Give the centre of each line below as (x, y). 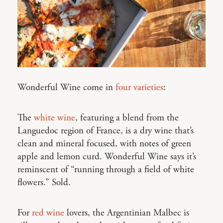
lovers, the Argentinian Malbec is (127, 213)
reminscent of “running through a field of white (106, 169)
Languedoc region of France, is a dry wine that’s (106, 131)
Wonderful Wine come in (66, 87)
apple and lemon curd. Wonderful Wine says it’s (107, 157)
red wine (48, 213)
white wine (55, 118)
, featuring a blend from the (127, 118)
